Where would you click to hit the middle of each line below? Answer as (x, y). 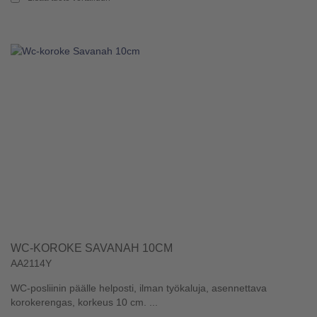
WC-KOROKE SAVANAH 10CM (92, 248)
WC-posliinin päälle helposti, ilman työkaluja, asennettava (139, 288)
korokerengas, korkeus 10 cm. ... (84, 302)
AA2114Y (31, 263)
